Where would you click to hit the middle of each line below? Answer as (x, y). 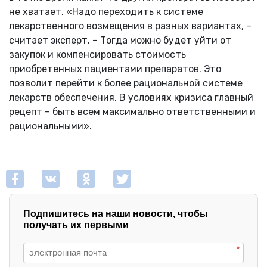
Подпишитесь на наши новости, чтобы (116, 213)
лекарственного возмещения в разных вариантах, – (130, 26)
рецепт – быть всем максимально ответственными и (132, 111)
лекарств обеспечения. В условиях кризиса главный (131, 97)
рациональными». (50, 126)
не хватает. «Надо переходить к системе (106, 11)
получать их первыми (76, 225)
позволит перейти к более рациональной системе (126, 83)
